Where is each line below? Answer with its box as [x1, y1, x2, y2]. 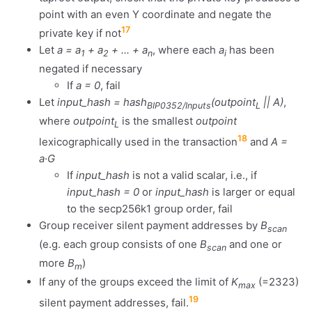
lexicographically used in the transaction [39, 135, 237, 149]
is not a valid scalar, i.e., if [130, 169, 257, 182]
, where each [153, 43, 219, 57]
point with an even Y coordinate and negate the [39, 8, 272, 22]
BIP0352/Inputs [147, 100, 211, 111]
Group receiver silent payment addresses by [39, 219, 260, 233]
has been [226, 43, 274, 57]
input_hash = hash [57, 95, 147, 109]
